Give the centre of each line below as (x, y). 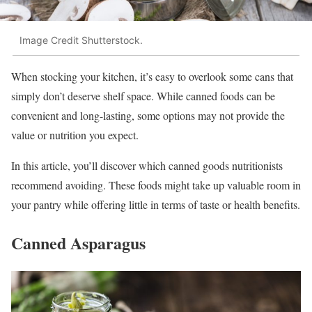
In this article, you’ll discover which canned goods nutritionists (147, 165)
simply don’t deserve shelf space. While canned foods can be (143, 95)
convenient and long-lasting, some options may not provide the (148, 115)
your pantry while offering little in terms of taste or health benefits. (156, 204)
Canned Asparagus (78, 242)
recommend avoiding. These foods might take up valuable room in (156, 185)
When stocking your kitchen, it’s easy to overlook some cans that (152, 76)
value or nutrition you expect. (75, 134)
